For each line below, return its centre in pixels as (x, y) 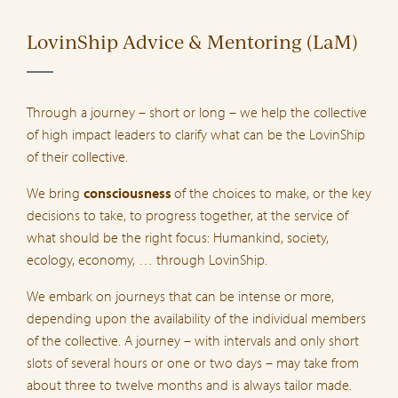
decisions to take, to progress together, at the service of (187, 215)
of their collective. (77, 156)
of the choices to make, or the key (273, 192)
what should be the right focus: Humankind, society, (178, 237)
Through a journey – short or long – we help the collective (197, 111)
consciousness (129, 192)
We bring (55, 192)
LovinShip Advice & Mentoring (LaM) (192, 42)
